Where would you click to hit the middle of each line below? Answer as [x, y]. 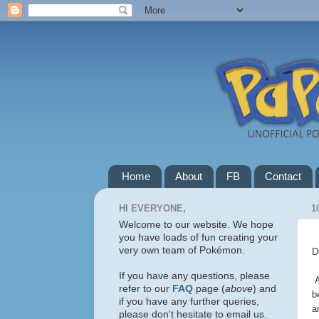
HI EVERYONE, [152, 209]
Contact [283, 177]
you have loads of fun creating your [198, 237]
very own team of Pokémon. [182, 250]
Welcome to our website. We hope [196, 224]
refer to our [146, 288]
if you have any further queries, [189, 301]
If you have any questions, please [194, 276]
